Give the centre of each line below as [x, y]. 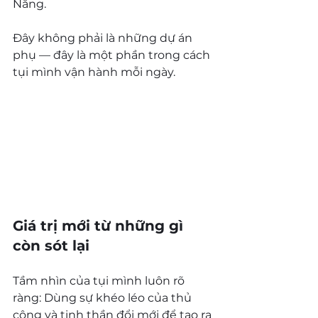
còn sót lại [51, 245]
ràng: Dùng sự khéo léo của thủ [104, 297]
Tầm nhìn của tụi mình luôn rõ [100, 280]
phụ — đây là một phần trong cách [113, 55]
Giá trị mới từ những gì [100, 225]
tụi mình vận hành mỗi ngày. [94, 72]
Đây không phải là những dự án [104, 38]
